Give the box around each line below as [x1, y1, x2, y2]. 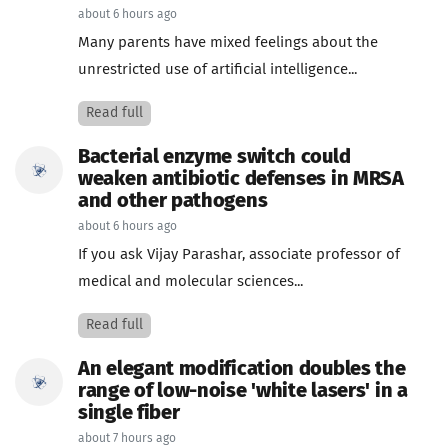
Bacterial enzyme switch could [78, 147, 351, 167]
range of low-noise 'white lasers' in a [78, 381, 408, 401]
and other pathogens [78, 191, 268, 211]
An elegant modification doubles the [78, 359, 406, 379]
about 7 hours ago [78, 433, 176, 445]
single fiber [78, 403, 180, 423]
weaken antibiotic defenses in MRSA [78, 169, 404, 189]
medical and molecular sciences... [78, 274, 303, 289]
